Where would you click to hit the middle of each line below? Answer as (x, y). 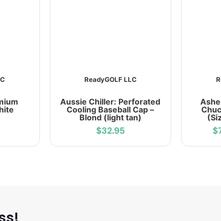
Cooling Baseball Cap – (110, 110)
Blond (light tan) (110, 118)
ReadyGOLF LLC (110, 80)
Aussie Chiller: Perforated (110, 102)
